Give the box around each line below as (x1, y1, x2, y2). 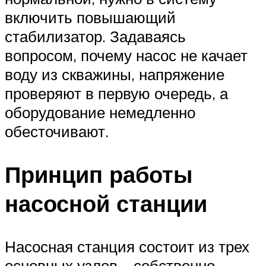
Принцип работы (5, 159, 192, 189)
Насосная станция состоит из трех (5, 236, 249, 256)
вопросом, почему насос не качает (5, 45, 248, 65)
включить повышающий (5, 7, 176, 27)
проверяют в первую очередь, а (5, 83, 228, 103)
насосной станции (5, 188, 207, 218)
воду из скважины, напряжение (5, 64, 224, 84)
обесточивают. (5, 121, 109, 141)
